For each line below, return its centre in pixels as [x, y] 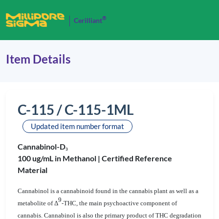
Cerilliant [88, 20]
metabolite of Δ [38, 203]
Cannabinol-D [42, 146]
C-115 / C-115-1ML [76, 109]
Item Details [38, 59]
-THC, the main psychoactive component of [119, 203]
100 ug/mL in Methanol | [60, 158]
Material [33, 170]
